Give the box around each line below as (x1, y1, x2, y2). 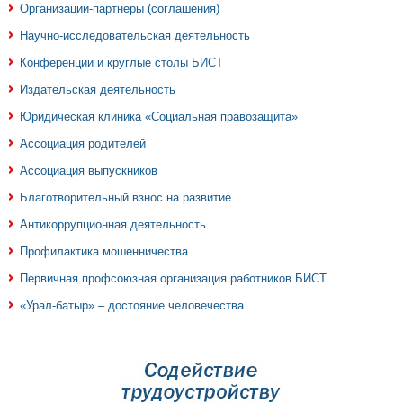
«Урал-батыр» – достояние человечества (20, 298, 244, 312)
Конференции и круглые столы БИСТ (20, 55, 223, 69)
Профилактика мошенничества (20, 244, 188, 258)
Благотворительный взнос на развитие (20, 190, 231, 204)
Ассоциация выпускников (20, 163, 157, 177)
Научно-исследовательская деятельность (20, 28, 250, 42)
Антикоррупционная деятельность (20, 217, 206, 231)
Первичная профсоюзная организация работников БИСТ (20, 271, 327, 285)
